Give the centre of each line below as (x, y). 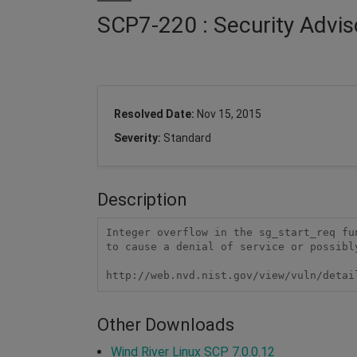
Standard (187, 137)
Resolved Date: (155, 114)
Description (142, 199)
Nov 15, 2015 (229, 114)
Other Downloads (166, 324)
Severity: (139, 137)
